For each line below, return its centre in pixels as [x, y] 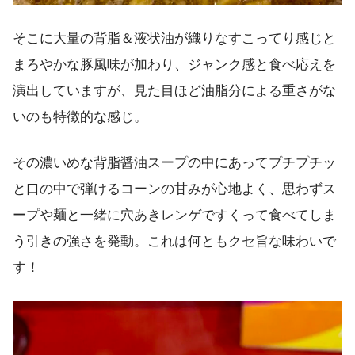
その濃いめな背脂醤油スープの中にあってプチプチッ [174, 163]
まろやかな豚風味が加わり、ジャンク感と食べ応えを [174, 64]
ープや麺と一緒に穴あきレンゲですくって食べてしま [174, 216]
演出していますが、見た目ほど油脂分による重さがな [174, 90]
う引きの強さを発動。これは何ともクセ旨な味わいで [174, 242]
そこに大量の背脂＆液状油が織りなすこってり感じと [174, 38]
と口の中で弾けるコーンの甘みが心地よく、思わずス [174, 189]
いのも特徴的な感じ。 [80, 116]
